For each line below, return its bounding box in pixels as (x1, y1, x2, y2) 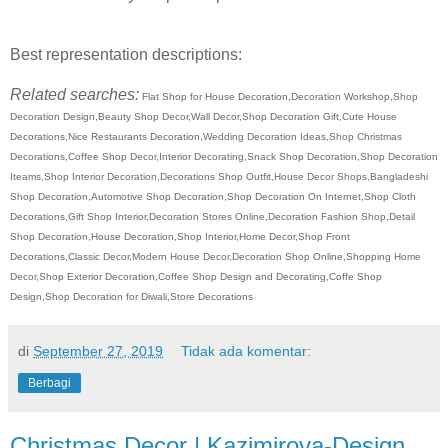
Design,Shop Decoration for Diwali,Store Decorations (10, 291, 253, 303)
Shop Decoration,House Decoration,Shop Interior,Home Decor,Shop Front (10, 231, 350, 243)
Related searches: (10, 86, 139, 104)
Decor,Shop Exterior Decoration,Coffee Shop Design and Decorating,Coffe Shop (10, 271, 382, 283)
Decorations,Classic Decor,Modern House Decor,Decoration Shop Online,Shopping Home (10, 251, 421, 263)
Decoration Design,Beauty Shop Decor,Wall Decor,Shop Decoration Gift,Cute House (10, 111, 397, 123)
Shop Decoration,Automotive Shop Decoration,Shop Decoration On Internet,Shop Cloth (10, 191, 416, 203)
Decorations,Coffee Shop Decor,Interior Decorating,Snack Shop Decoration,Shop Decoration (10, 151, 438, 163)
